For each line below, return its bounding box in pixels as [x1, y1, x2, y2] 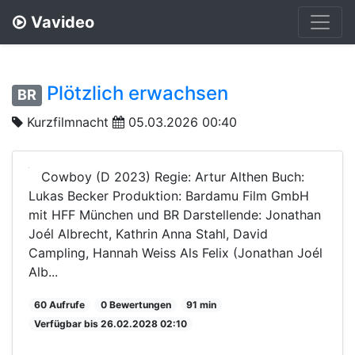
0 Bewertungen [100, 298, 171, 311]
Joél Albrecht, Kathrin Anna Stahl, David [29, 225, 268, 242]
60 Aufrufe [34, 298, 86, 311]
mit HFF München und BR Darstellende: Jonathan [29, 206, 321, 223]
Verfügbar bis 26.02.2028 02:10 [34, 317, 188, 330]
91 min [185, 298, 216, 311]
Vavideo [31, 13, 94, 32]
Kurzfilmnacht [27, 113, 109, 130]
